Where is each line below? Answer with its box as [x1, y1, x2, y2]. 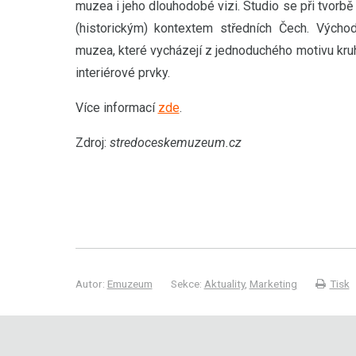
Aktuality [203, 277, 245, 290]
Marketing [249, 277, 297, 290]
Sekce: [170, 277, 204, 290]
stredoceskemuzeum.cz [109, 135, 242, 150]
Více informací [75, 100, 158, 115]
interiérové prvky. [75, 65, 173, 80]
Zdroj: [75, 135, 110, 150]
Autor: [75, 277, 107, 290]
